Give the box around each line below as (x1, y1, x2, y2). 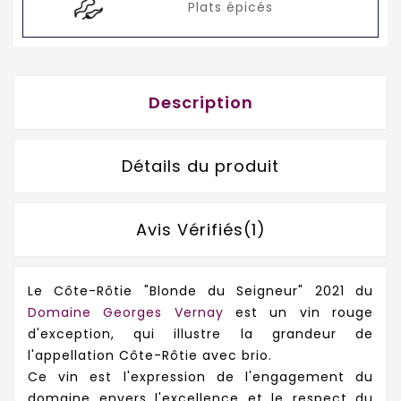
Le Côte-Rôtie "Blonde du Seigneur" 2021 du (28, 282, 373, 301)
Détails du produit (122, 155, 279, 178)
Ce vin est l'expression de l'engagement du (28, 368, 373, 387)
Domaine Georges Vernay (28, 303, 224, 322)
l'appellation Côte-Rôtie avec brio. (28, 346, 272, 365)
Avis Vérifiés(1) (135, 218, 266, 242)
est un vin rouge (223, 303, 374, 322)
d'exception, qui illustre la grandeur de (28, 325, 373, 344)
